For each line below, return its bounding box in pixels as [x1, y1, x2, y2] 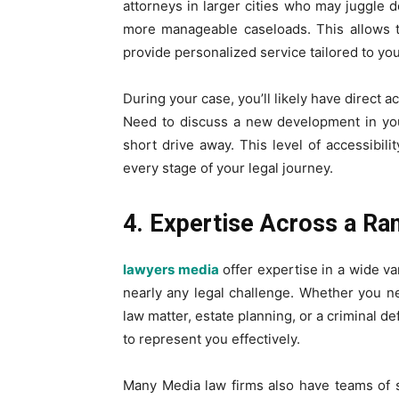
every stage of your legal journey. [123, 159, 333, 176]
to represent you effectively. [123, 330, 300, 347]
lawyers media [123, 260, 219, 278]
